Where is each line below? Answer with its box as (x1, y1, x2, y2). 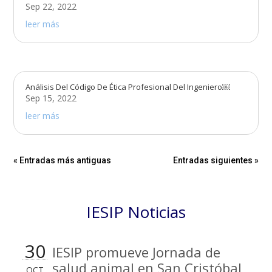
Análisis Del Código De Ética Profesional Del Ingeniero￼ (25, 81, 231, 93)
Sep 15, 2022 (25, 92, 77, 104)
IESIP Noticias (86, 201, 186, 223)
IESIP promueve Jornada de (52, 243, 220, 262)
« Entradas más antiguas (13, 155, 112, 166)
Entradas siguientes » (172, 155, 259, 166)
